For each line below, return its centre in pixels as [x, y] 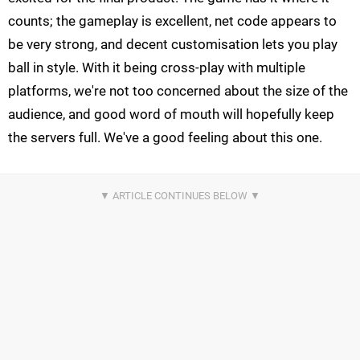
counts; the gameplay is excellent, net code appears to [172, 21]
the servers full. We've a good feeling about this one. [165, 138]
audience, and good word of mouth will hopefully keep [171, 115]
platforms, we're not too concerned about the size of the [178, 91]
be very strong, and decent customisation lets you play [173, 45]
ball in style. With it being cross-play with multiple [157, 68]
